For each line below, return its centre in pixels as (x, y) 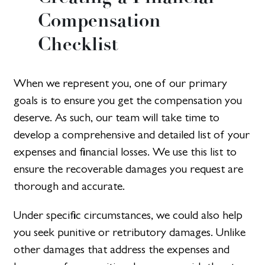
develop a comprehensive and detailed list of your (132, 135)
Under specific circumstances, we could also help (128, 215)
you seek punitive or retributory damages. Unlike (130, 232)
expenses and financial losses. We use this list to (125, 152)
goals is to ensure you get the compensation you (128, 101)
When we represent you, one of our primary (121, 83)
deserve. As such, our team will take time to (117, 118)
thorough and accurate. (70, 186)
